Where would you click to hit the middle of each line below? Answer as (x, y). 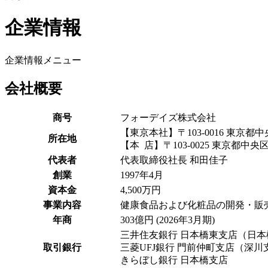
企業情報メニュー (43, 60)
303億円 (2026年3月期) (167, 220)
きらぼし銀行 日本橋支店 (174, 260)
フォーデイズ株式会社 (168, 117)
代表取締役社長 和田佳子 (174, 160)
